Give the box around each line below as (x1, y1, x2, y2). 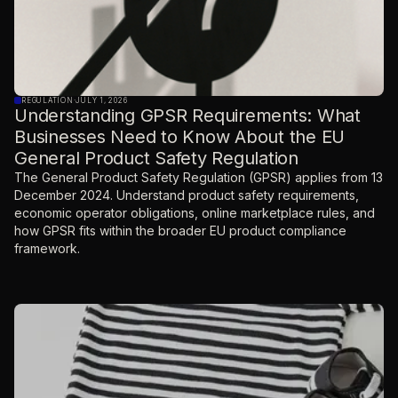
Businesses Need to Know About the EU (14, 126, 345, 147)
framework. (14, 241, 80, 256)
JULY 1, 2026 (76, 96, 128, 105)
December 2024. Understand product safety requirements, (14, 187, 359, 203)
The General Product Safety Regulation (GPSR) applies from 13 (14, 170, 383, 185)
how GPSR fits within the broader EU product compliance (14, 223, 346, 238)
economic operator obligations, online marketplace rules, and (14, 205, 375, 220)
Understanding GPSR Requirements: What (14, 105, 361, 126)
